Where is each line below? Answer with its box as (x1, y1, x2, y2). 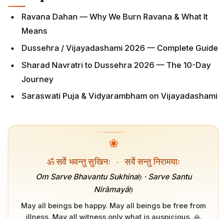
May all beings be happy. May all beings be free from (21, 201, 206, 210)
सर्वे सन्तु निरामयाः (123, 155, 180, 167)
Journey (22, 74, 53, 84)
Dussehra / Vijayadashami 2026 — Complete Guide (22, 43, 218, 53)
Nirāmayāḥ (94, 185, 133, 195)
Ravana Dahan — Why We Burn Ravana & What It (22, 12, 208, 22)
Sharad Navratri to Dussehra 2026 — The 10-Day (22, 60, 211, 70)
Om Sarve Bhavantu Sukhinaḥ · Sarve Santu (35, 172, 192, 182)
